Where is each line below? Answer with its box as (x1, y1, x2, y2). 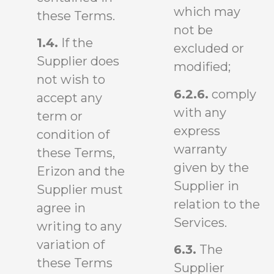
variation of (37, 237, 105, 253)
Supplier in (174, 178, 239, 193)
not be (174, 23, 213, 38)
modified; (174, 59, 231, 75)
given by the (174, 160, 249, 175)
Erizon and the (37, 164, 125, 179)
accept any (37, 91, 102, 106)
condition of (37, 127, 109, 143)
